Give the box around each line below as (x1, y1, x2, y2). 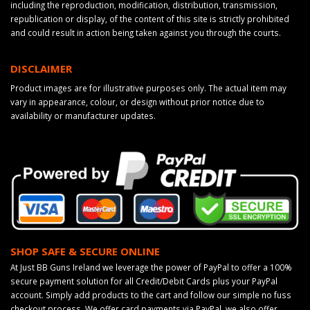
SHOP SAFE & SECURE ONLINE (10, 244, 160, 259)
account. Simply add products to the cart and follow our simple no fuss (10, 289, 291, 301)
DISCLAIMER (10, 61, 72, 75)
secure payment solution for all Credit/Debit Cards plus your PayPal (10, 275, 277, 287)
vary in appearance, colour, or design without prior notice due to (10, 95, 264, 107)
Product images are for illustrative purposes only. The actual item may (10, 82, 286, 93)
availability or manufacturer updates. (10, 109, 156, 121)
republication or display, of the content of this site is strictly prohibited (10, 12, 289, 24)
